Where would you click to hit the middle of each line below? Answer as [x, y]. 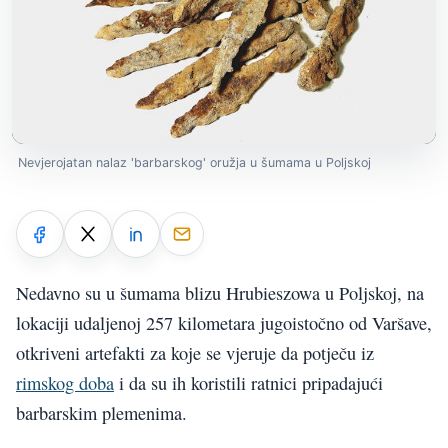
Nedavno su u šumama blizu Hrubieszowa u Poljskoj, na [220, 292]
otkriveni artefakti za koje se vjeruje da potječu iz [195, 352]
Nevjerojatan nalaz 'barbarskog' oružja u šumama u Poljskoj [194, 163]
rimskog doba [65, 382]
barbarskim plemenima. [101, 412]
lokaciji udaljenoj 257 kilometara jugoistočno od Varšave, [224, 322]
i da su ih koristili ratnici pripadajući [248, 382]
